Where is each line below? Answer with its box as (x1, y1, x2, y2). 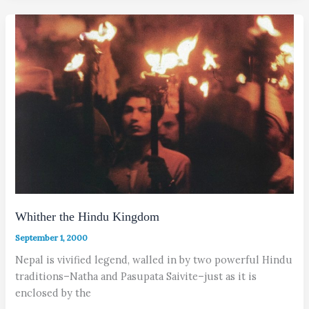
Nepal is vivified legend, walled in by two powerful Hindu (15, 252, 293, 266)
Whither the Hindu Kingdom (15, 209, 160, 223)
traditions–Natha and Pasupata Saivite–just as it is (15, 269, 257, 283)
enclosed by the (15, 286, 92, 299)
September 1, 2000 (15, 232, 88, 243)
